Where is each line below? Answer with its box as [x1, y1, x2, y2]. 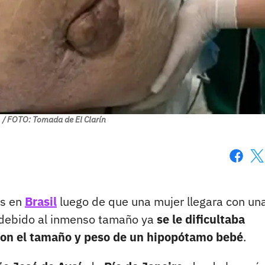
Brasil [25, 193, 57, 210]
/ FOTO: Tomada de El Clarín [2, 114, 106, 125]
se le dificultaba [154, 211, 245, 228]
